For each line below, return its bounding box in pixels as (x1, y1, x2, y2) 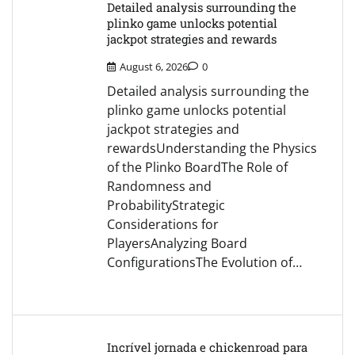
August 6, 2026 (120, 59, 188, 74)
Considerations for (107, 216, 219, 234)
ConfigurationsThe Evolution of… (107, 254, 302, 272)
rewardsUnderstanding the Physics (107, 139, 317, 158)
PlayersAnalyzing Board (107, 235, 247, 253)
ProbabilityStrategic (107, 197, 225, 215)
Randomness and (107, 177, 212, 196)
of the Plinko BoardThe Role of (107, 158, 288, 177)
